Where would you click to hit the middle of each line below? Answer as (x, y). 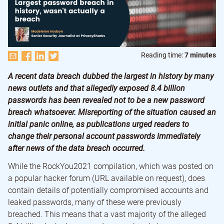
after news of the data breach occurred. (76, 148)
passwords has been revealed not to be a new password (106, 100)
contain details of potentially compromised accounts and (108, 190)
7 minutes (200, 55)
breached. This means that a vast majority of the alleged (107, 214)
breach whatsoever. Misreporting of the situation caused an (112, 112)
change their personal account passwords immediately (104, 136)
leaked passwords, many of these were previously (95, 202)
